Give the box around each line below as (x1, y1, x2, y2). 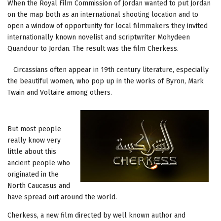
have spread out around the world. (7, 192, 117, 201)
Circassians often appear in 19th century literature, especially (7, 65, 209, 74)
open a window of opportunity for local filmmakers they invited (7, 21, 208, 30)
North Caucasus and (7, 181, 70, 190)
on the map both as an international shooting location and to (7, 10, 198, 19)
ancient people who (7, 158, 70, 167)
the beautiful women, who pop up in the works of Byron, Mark (7, 76, 204, 85)
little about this (7, 147, 56, 156)
